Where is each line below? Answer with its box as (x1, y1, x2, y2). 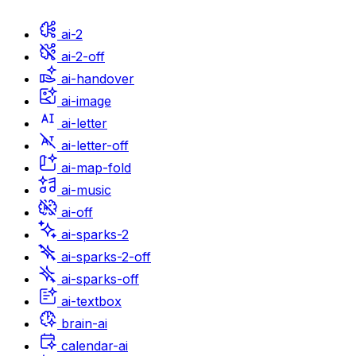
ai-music (61, 181, 111, 198)
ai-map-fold (61, 159, 131, 176)
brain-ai (61, 315, 107, 331)
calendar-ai (61, 337, 128, 354)
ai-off (61, 203, 93, 220)
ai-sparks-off (61, 270, 139, 287)
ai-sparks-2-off (61, 248, 151, 265)
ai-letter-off (61, 137, 129, 153)
